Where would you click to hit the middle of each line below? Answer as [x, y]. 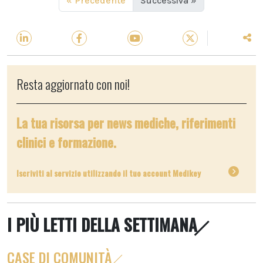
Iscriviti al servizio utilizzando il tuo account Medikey [109, 173]
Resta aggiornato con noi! [73, 84]
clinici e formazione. [66, 142]
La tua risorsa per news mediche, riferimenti [126, 123]
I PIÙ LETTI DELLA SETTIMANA [102, 225]
